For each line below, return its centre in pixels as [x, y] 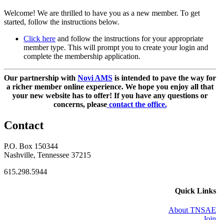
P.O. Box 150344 [31, 146]
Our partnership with [41, 78]
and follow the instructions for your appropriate [129, 38]
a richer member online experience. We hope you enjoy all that [110, 86]
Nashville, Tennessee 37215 [47, 155]
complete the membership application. [82, 56]
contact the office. [137, 104]
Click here [40, 38]
